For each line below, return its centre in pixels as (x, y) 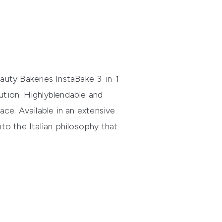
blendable (67, 95)
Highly (36, 95)
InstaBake (75, 79)
